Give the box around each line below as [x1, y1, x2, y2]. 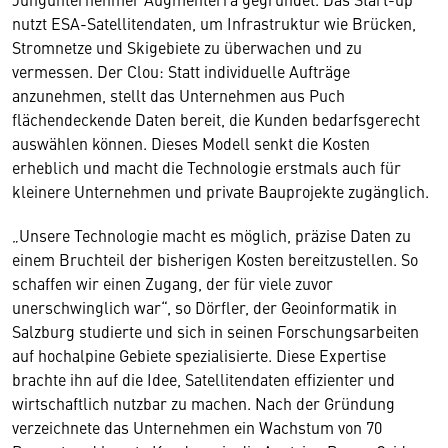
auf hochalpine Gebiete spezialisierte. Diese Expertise [12, 343, 386, 366]
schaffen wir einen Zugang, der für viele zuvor [12, 271, 333, 294]
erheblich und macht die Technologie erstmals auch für [12, 155, 401, 178]
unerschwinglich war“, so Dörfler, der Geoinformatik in [12, 295, 397, 318]
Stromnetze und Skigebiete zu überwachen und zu [12, 35, 362, 58]
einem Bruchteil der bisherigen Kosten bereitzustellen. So [12, 247, 418, 270]
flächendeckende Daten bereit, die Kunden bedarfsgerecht [12, 107, 420, 130]
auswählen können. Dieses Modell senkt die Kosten [12, 131, 370, 154]
